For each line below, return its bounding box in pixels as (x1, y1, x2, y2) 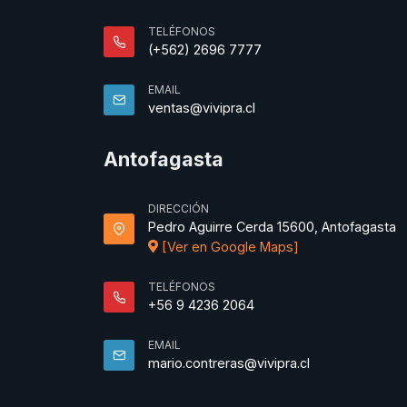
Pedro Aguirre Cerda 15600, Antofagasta (148, 219, 396, 235)
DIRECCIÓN (148, 202, 209, 216)
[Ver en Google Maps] (158, 239, 299, 255)
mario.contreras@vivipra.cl (148, 355, 310, 372)
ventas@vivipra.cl (148, 100, 255, 116)
